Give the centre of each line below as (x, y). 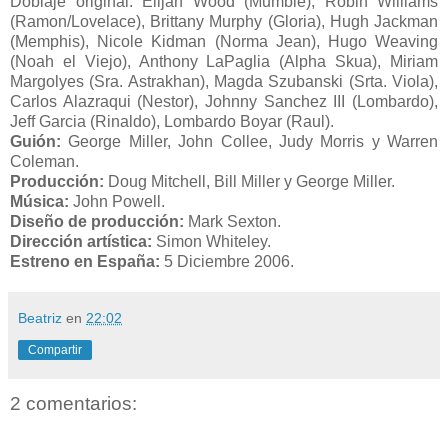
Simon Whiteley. (211, 242)
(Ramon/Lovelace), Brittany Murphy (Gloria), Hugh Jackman (224, 22)
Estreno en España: (85, 262)
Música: (39, 202)
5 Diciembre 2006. (227, 262)
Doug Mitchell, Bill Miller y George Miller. (249, 182)
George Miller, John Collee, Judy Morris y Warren (249, 142)
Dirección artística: (81, 242)
